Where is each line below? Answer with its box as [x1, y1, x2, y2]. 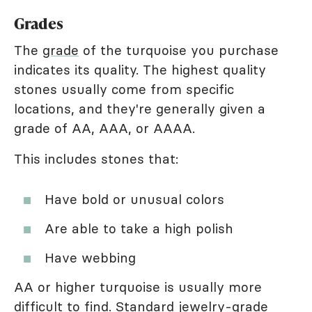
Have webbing [45, 249, 136, 266]
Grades [14, 13, 63, 34]
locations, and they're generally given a [14, 100, 265, 117]
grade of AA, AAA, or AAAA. [14, 120, 195, 136]
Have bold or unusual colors [45, 191, 224, 208]
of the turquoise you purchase [79, 42, 279, 58]
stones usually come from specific [14, 81, 234, 97]
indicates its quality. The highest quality [14, 61, 266, 78]
